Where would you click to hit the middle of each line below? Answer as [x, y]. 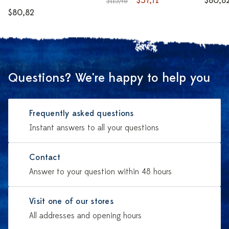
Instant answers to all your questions [94, 128]
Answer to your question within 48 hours [100, 172]
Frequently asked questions [82, 113]
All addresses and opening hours [85, 216]
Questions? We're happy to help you [109, 78]
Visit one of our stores [71, 201]
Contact [45, 157]
